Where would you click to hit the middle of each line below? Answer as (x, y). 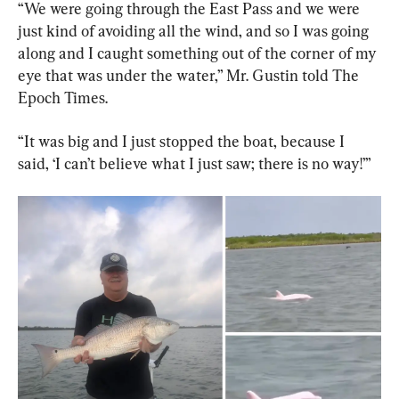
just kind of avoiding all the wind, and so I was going (195, 30)
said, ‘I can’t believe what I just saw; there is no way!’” (195, 163)
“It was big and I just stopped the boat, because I (183, 141)
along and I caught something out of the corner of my (199, 53)
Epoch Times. (63, 97)
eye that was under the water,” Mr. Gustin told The (190, 75)
